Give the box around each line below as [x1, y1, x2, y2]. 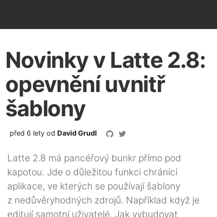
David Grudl [57, 129, 97, 137]
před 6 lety [10, 129, 45, 137]
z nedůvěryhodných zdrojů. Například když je [7, 194, 200, 206]
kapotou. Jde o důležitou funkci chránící [7, 166, 177, 178]
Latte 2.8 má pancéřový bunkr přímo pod [7, 152, 181, 164]
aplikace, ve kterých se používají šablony [7, 180, 180, 192]
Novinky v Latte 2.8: [5, 46, 205, 73]
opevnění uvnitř [5, 71, 165, 97]
